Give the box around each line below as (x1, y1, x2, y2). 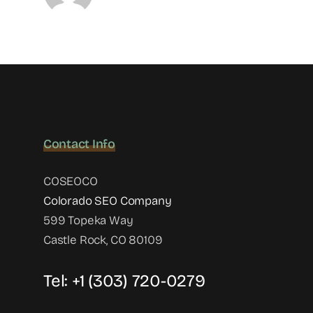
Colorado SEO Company (43, 194, 172, 209)
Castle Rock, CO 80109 (43, 233, 163, 248)
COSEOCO (43, 174, 98, 189)
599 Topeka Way (43, 213, 133, 228)
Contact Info (43, 136, 115, 152)
